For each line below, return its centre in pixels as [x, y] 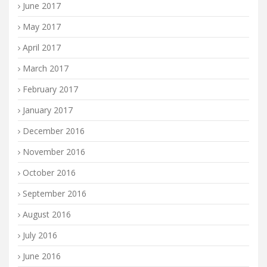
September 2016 [55, 193]
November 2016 [54, 152]
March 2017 [46, 68]
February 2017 [50, 89]
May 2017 [42, 27]
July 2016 [40, 235]
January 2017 [48, 110]
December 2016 [54, 131]
